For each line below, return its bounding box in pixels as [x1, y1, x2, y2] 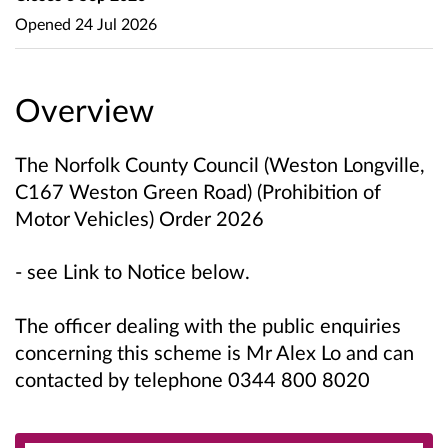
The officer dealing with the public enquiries [15, 312, 401, 337]
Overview [15, 90, 154, 130]
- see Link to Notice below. [15, 259, 250, 284]
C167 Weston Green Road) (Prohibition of [15, 179, 381, 204]
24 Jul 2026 [71, 13, 157, 33]
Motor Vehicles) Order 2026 [15, 206, 264, 231]
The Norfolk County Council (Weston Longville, [15, 152, 425, 177]
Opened [15, 13, 71, 33]
